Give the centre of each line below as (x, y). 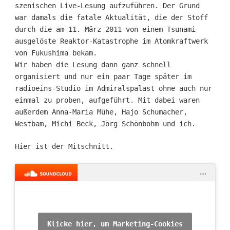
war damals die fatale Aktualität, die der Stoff (111, 17)
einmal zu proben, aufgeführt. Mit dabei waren (107, 100)
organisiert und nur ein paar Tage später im (103, 76)
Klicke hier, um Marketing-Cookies (115, 224)
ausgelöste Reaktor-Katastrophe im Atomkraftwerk (111, 41)
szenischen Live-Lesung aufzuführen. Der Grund (107, 5)
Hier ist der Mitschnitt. (64, 147)
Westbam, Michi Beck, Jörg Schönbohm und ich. (105, 123)
